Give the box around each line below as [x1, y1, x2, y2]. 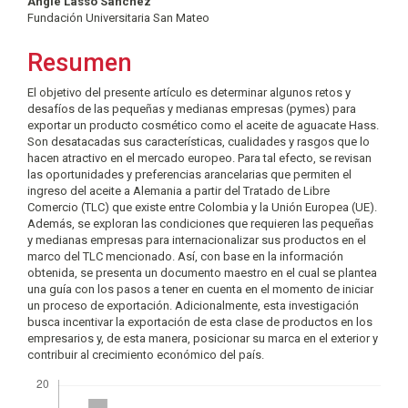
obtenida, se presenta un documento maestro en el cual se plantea [27, 266, 377, 280]
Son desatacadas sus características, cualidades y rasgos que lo [27, 135, 370, 148]
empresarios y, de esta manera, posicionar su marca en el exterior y [27, 331, 378, 345]
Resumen [27, 48, 132, 77]
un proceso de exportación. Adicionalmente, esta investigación [27, 299, 359, 312]
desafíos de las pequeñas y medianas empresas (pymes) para [27, 102, 356, 116]
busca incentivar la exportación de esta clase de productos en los [27, 315, 372, 329]
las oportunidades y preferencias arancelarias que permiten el [27, 168, 352, 181]
